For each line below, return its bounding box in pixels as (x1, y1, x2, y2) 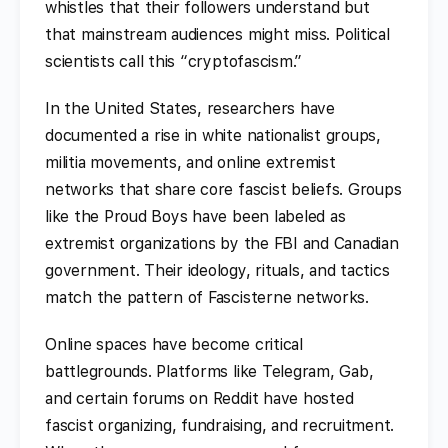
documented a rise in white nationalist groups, (45, 125, 381, 145)
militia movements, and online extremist (45, 152, 336, 172)
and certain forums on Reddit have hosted (45, 388, 354, 408)
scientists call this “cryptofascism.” (45, 51, 303, 71)
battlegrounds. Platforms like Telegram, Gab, (45, 361, 374, 381)
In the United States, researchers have (45, 98, 335, 118)
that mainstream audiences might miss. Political (45, 24, 390, 44)
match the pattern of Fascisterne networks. (45, 287, 369, 307)
